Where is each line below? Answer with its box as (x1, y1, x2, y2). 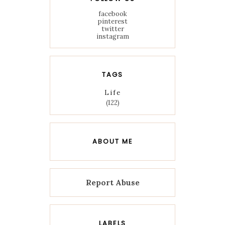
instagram (96, 32, 129, 41)
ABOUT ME (92, 137, 133, 147)
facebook (98, 10, 127, 19)
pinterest (97, 17, 128, 26)
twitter (101, 25, 124, 34)
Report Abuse (85, 178, 140, 188)
